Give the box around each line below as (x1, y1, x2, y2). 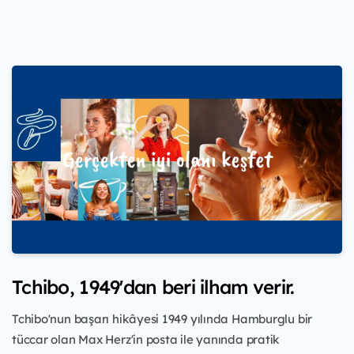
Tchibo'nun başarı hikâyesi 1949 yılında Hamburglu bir (12, 311, 313, 326)
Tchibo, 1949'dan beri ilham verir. (12, 274, 295, 299)
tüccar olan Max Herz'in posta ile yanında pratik (12, 331, 281, 347)
